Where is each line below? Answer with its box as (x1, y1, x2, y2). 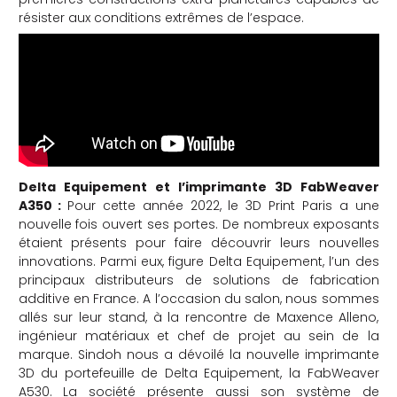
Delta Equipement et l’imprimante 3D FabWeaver (18, 177, 379, 196)
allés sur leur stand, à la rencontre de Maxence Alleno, (18, 307, 379, 326)
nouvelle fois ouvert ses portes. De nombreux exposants (18, 214, 379, 233)
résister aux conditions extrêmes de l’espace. (18, 8, 304, 27)
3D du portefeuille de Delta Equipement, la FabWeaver (18, 363, 379, 382)
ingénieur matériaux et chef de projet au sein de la (18, 326, 379, 345)
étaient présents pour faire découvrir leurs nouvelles (18, 233, 379, 252)
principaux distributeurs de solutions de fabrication (18, 270, 379, 289)
